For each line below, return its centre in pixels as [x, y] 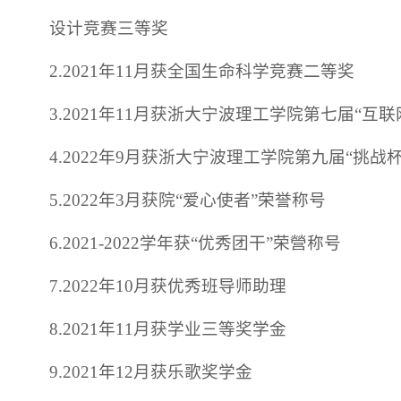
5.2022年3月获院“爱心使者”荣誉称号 [188, 200]
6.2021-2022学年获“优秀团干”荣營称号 [196, 243]
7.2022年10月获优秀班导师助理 [168, 286]
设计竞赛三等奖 [109, 29]
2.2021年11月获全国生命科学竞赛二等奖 [202, 72]
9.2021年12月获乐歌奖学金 [151, 372]
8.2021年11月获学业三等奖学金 [168, 329]
